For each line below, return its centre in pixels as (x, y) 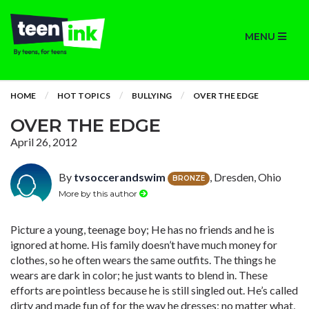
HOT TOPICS (84, 96)
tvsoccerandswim (120, 177)
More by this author (99, 193)
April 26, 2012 (44, 142)
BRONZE (189, 178)
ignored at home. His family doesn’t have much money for (144, 245)
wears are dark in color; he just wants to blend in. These (139, 275)
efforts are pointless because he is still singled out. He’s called (154, 290)
